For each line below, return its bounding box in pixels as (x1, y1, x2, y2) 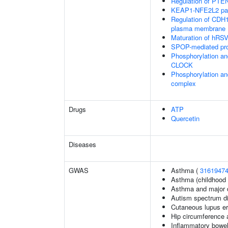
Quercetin (171, 113, 199, 123)
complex (171, 78, 196, 88)
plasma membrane (171, 23, 225, 33)
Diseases (69, 139, 96, 149)
